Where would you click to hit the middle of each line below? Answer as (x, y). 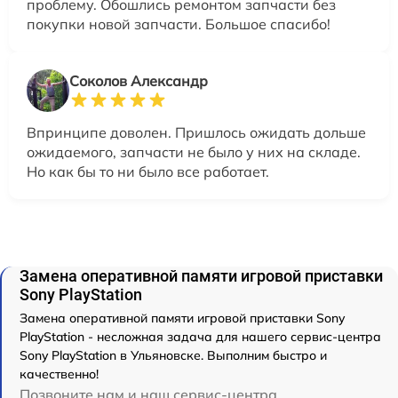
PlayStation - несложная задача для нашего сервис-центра (200, 336)
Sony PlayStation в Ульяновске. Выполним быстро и (173, 355)
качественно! (59, 374)
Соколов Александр (139, 80)
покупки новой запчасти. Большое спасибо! (179, 24)
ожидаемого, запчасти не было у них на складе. (194, 151)
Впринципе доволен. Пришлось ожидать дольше (196, 132)
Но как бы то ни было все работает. (148, 171)
